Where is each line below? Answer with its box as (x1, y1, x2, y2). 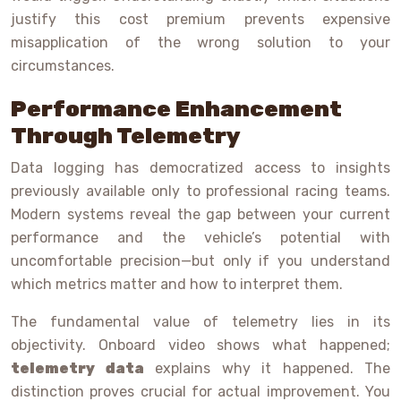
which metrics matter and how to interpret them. (11, 276, 343, 294)
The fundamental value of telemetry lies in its (11, 313, 390, 331)
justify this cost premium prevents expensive (11, 11, 390, 29)
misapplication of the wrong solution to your (11, 34, 390, 52)
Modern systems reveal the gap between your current (11, 206, 390, 224)
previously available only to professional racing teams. (11, 183, 390, 200)
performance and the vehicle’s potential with (11, 229, 390, 247)
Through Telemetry (11, 123, 241, 149)
